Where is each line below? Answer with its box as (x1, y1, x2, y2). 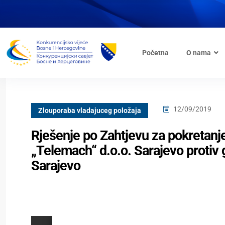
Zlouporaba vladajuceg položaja (38, 106, 141, 115)
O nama (186, 49, 211, 57)
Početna (142, 49, 169, 57)
